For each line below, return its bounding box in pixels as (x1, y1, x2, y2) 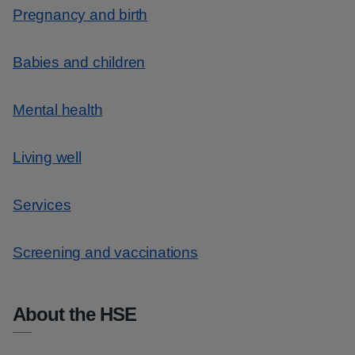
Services (13, 197, 71, 213)
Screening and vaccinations (13, 244, 198, 261)
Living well (13, 149, 82, 166)
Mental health (13, 101, 103, 118)
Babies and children (13, 54, 146, 71)
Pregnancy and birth (13, 6, 148, 23)
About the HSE (13, 303, 136, 325)
